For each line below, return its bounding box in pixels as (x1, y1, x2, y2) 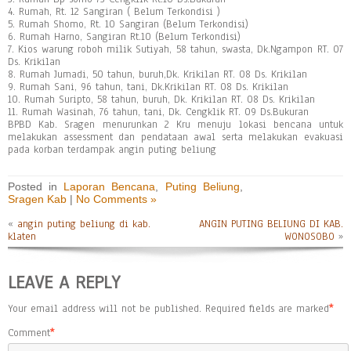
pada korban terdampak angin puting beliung (8, 143, 216, 157)
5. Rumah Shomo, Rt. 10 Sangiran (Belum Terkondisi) (8, 17, 248, 31)
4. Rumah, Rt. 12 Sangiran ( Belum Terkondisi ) (8, 5, 220, 19)
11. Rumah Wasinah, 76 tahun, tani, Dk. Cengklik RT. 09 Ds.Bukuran (8, 105, 309, 119)
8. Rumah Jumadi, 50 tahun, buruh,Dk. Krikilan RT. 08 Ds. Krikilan (8, 67, 307, 81)
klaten (8, 230, 36, 244)
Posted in (8, 180, 64, 193)
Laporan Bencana (63, 180, 156, 193)
